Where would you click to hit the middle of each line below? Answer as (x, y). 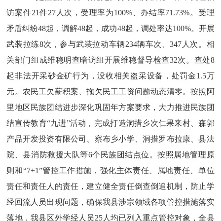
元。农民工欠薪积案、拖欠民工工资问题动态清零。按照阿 (110, 92)
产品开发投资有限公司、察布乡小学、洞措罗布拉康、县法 (110, 139)
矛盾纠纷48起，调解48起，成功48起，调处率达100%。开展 (110, 28)
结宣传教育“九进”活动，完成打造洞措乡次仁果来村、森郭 (110, 123)
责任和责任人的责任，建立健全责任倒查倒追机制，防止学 (110, 186)
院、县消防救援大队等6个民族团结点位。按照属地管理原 (110, 155)
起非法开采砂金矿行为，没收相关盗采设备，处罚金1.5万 (110, 76)
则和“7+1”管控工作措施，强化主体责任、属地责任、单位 (110, 170)
